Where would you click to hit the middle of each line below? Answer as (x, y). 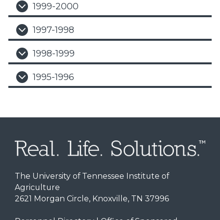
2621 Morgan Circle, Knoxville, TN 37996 (92, 199)
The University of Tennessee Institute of (92, 176)
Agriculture (37, 188)
